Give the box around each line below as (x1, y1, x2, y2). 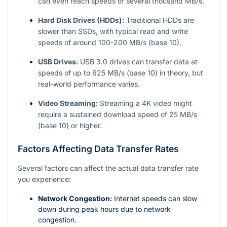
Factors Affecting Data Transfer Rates (18, 143, 179, 154)
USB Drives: (38, 57, 78, 66)
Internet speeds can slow (112, 194, 197, 203)
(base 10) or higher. (38, 121, 102, 130)
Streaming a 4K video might (98, 98, 192, 107)
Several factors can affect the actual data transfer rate (18, 163, 199, 172)
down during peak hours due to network (38, 204, 171, 213)
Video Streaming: (38, 98, 98, 107)
